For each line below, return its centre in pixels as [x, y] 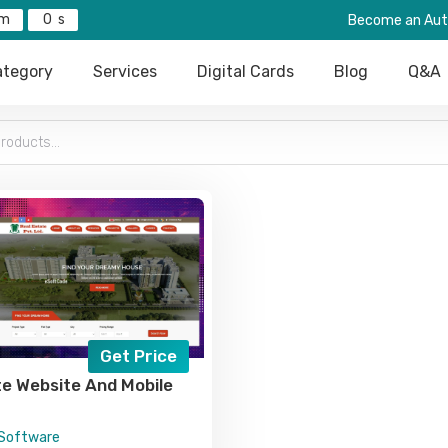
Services [124, 71]
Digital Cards [245, 71]
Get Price [138, 356]
